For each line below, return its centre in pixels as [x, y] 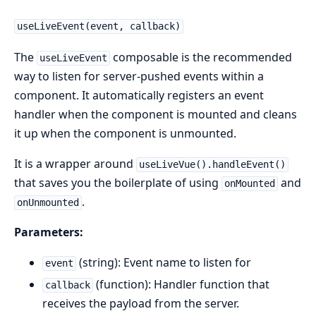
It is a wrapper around [75, 164]
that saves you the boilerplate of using [118, 183]
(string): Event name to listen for [163, 263]
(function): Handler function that [181, 285]
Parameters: [49, 232]
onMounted [249, 184]
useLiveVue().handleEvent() [212, 165]
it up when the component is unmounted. [125, 134]
